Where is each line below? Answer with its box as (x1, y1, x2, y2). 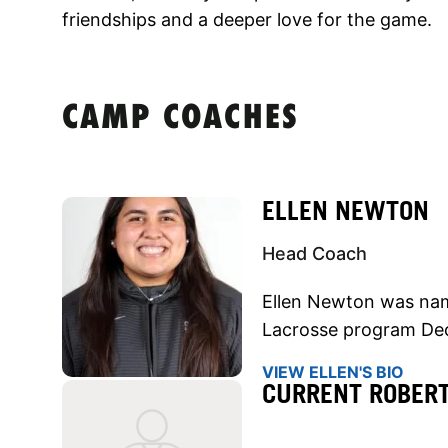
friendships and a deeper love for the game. (62, 8, 432, 30)
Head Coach (262, 242, 367, 264)
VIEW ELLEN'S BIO (262, 361, 404, 382)
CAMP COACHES (62, 101, 299, 137)
